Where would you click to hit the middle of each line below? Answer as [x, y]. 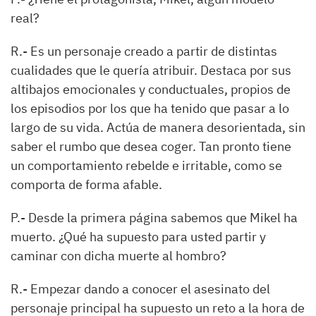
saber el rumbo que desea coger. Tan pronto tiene [151, 146]
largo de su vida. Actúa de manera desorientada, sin [158, 127]
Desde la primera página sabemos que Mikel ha [163, 218]
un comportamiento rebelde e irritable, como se [146, 165]
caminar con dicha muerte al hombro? [119, 256]
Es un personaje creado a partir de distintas [154, 51]
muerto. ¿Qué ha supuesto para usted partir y [138, 237]
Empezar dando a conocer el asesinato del [150, 289]
